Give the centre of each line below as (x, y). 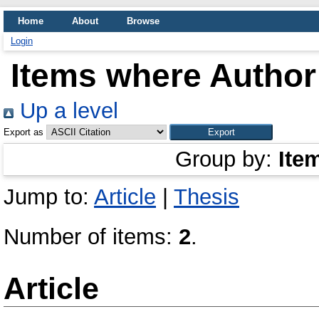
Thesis (206, 197)
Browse (143, 21)
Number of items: (91, 237)
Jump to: (49, 197)
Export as (23, 132)
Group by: (227, 159)
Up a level (66, 111)
